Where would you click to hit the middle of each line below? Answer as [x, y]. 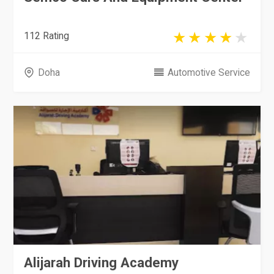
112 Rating [47, 36]
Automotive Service [209, 72]
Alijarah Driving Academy [102, 263]
